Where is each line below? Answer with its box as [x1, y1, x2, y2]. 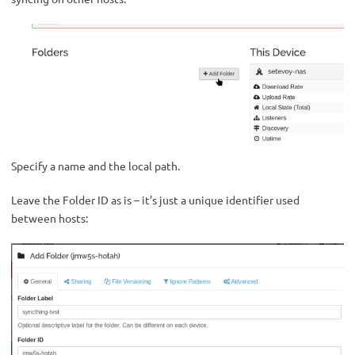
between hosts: [11, 211, 88, 226]
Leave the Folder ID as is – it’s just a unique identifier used [11, 193, 300, 208]
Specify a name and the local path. [11, 158, 180, 174]
